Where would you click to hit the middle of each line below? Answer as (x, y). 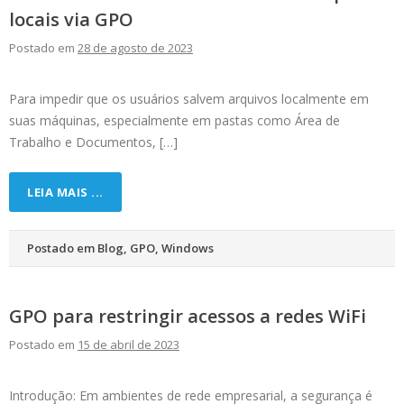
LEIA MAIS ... (65, 193)
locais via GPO (71, 20)
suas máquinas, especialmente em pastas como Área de (174, 121)
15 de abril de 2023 (129, 345)
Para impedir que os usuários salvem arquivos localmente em (189, 99)
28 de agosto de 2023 (135, 48)
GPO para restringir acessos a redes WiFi (188, 317)
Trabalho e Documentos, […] (93, 142)
